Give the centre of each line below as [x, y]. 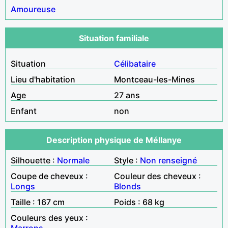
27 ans [127, 95]
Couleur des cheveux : [158, 176]
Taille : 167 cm [38, 202]
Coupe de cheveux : [49, 176]
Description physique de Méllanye [114, 140]
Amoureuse [33, 9]
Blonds [127, 186]
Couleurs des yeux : [49, 218]
